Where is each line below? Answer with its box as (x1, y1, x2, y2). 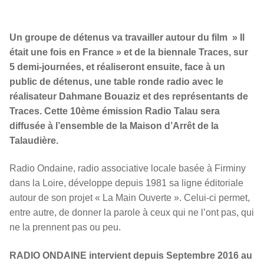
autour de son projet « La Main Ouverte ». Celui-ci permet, (9, 193, 250, 203)
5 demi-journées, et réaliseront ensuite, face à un (9, 61, 225, 72)
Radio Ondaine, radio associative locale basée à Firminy (9, 163, 246, 174)
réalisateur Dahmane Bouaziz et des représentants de (9, 91, 248, 101)
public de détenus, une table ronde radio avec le (9, 76, 223, 87)
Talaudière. (9, 135, 58, 146)
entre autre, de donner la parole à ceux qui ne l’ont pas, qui (9, 207, 254, 218)
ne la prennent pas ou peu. (9, 222, 121, 233)
